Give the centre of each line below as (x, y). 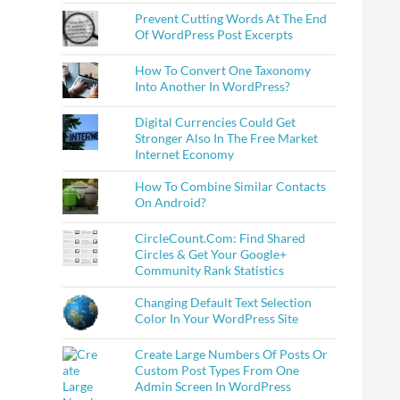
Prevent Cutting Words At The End (231, 19)
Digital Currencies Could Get (216, 122)
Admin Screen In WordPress (213, 387)
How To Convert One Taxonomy (223, 71)
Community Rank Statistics (210, 271)
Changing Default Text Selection (224, 303)
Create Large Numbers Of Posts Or (232, 354)
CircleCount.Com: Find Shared (221, 238)
